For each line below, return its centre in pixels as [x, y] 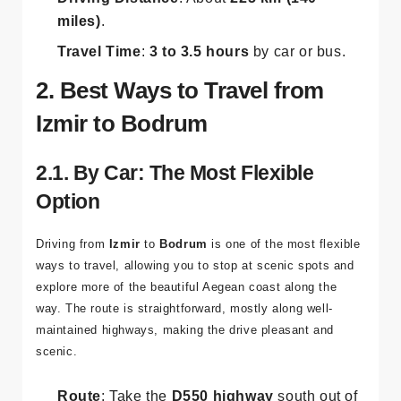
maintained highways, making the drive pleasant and [185, 371]
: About [205, 38]
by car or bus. [298, 92]
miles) [79, 62]
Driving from [73, 285]
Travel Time [99, 92]
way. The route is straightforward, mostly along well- [184, 349]
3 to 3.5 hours [199, 92]
